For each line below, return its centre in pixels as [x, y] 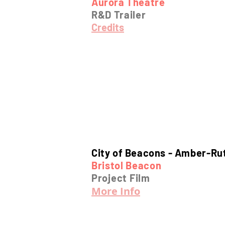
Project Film [121, 178]
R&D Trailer [119, 15]
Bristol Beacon [127, 165]
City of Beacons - [133, 153]
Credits [108, 27]
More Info [116, 191]
